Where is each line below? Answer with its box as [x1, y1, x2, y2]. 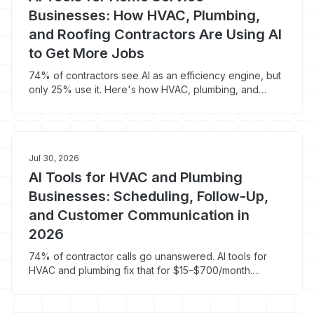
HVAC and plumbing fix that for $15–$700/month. [29, 264, 252, 276]
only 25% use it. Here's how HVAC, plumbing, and [29, 83, 259, 95]
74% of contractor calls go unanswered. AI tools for [29, 250, 267, 262]
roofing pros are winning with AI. [29, 97, 177, 109]
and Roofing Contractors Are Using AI [29, 26, 282, 43]
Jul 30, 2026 [29, 153, 79, 163]
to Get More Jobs [29, 45, 144, 62]
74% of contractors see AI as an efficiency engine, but [29, 69, 281, 81]
